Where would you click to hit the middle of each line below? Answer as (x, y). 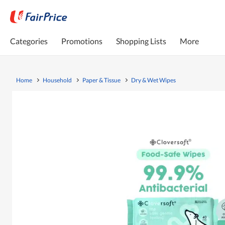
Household (57, 80)
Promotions (82, 41)
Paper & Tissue (101, 80)
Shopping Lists (141, 41)
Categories (29, 41)
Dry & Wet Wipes (153, 80)
